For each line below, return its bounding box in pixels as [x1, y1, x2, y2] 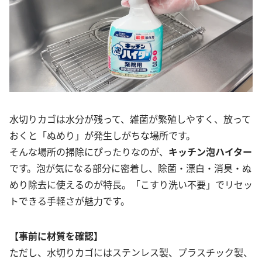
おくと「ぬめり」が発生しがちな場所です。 [9, 128, 195, 143]
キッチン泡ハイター [168, 144, 252, 159]
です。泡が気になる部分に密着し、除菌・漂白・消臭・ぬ [9, 161, 251, 175]
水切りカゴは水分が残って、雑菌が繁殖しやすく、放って [9, 112, 251, 126]
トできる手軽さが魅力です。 [9, 194, 130, 208]
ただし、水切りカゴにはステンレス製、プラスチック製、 [9, 245, 253, 260]
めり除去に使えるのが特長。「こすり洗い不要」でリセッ [9, 177, 253, 192]
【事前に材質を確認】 [9, 229, 103, 243]
